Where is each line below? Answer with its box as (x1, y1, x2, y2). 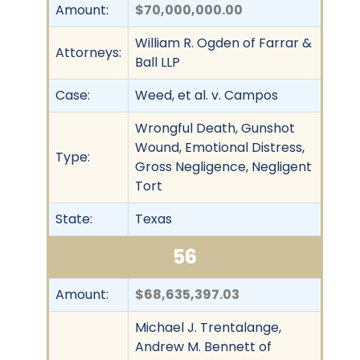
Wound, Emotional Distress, (135, 137, 305, 157)
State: (55, 209, 92, 228)
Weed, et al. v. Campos (135, 85, 278, 104)
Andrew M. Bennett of (135, 337, 272, 356)
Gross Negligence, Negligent (135, 157, 312, 176)
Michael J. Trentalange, (135, 317, 281, 337)
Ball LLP (135, 52, 180, 72)
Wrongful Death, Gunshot (135, 118, 295, 137)
